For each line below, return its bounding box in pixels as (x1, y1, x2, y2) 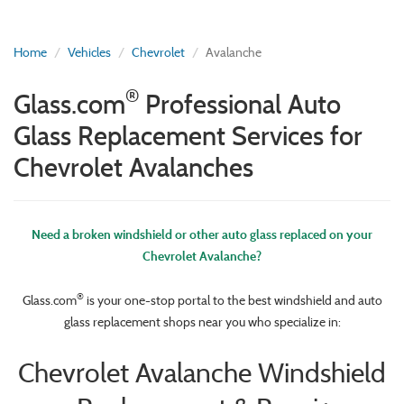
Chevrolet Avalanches (14, 151, 253, 184)
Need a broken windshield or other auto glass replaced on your (32, 226, 372, 243)
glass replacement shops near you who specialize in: (63, 314, 341, 331)
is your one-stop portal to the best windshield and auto (83, 292, 382, 309)
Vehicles (68, 44, 111, 61)
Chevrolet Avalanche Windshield (18, 356, 386, 390)
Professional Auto (139, 88, 341, 121)
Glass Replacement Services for (14, 120, 363, 152)
